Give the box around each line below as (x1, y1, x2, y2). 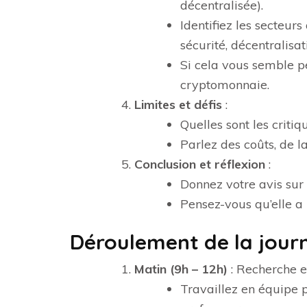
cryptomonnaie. (180, 77, 269, 93)
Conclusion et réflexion (134, 156, 265, 172)
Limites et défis (134, 97, 222, 112)
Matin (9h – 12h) (134, 261, 228, 277)
